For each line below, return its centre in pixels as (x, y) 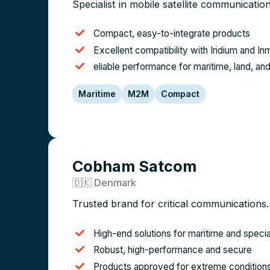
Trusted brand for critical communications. (171, 204)
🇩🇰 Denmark (104, 182)
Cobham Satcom (134, 166)
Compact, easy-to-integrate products (172, 34)
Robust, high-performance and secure (173, 250)
